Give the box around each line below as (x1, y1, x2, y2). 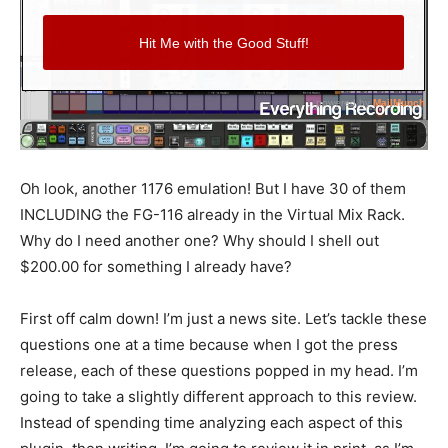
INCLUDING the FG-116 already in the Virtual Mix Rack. (20, 204, 405, 224)
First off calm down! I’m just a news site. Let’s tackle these (20, 308, 427, 328)
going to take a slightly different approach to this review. (20, 386, 417, 406)
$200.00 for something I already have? (20, 256, 292, 276)
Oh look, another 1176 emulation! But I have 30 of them (20, 178, 406, 198)
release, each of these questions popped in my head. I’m (20, 360, 418, 380)
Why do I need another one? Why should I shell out (20, 230, 379, 250)
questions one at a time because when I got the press (20, 334, 398, 354)
